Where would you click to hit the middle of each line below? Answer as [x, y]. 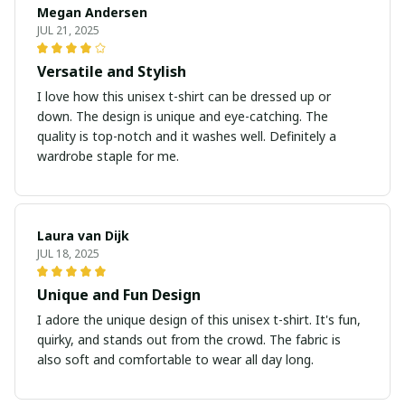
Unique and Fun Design [119, 295]
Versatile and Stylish [112, 72]
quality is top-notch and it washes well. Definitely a [187, 137]
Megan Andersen [92, 13]
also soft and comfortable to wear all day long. [175, 360]
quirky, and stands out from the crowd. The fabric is [189, 340]
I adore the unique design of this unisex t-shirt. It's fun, [199, 320]
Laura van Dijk [83, 236]
